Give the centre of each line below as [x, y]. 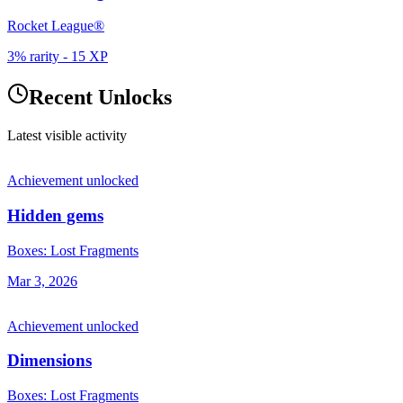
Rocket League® [56, 26]
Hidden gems [55, 215]
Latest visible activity [67, 136]
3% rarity [33, 57]
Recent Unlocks [100, 98]
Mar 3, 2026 [42, 281]
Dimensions [49, 361]
